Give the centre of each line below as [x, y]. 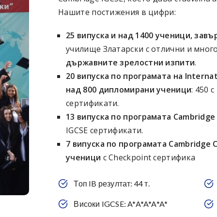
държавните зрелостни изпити [131, 62]
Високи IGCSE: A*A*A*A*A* [121, 204]
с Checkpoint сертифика [148, 157]
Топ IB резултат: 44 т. [112, 183]
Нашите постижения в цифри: [117, 12]
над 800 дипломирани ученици [129, 90]
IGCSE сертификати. [105, 130]
